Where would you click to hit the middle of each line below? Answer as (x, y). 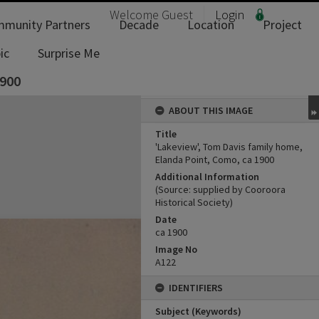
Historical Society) (194, 202)
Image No (176, 249)
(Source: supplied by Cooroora (220, 189)
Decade (139, 25)
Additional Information (207, 177)
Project (282, 25)
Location (211, 25)
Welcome (136, 15)
